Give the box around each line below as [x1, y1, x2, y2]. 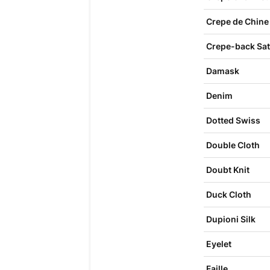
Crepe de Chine [206, 16, 269, 27]
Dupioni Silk [206, 214, 256, 224]
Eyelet [206, 239, 231, 249]
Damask [206, 66, 239, 76]
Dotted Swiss [206, 115, 260, 125]
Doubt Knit [206, 165, 250, 175]
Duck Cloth [206, 189, 251, 199]
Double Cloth [206, 140, 260, 150]
